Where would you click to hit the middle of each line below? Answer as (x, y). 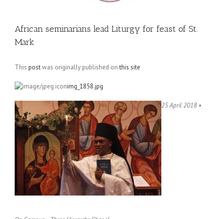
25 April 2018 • (181, 105)
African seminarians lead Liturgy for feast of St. (106, 29)
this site (130, 67)
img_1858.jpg (85, 86)
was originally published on (80, 67)
